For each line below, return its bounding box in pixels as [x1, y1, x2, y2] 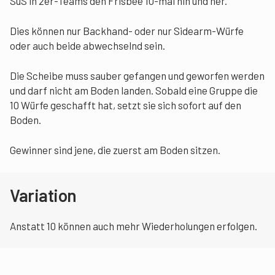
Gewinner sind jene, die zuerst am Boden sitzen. [10, 144, 220, 157]
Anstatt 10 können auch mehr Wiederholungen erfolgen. [10, 220, 257, 233]
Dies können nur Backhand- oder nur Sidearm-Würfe [10, 25, 244, 37]
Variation [10, 185, 77, 206]
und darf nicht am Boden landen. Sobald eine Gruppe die [10, 84, 258, 97]
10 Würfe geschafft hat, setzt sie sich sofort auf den [10, 99, 241, 112]
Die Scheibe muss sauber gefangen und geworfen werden [10, 69, 265, 82]
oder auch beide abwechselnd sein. [10, 39, 165, 52]
